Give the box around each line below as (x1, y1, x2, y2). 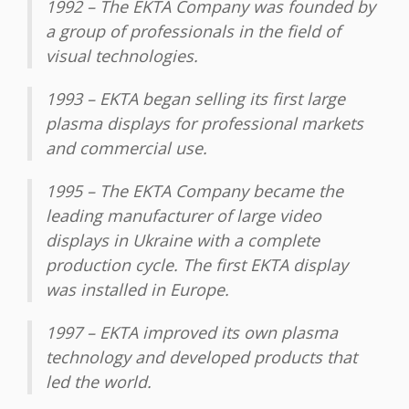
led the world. (46, 371, 152, 393)
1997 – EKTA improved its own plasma (46, 321, 338, 344)
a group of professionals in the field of (46, 20, 341, 43)
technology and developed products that (46, 346, 357, 369)
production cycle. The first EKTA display (46, 254, 348, 277)
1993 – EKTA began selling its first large (46, 88, 345, 110)
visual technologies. (46, 45, 198, 68)
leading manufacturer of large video (46, 204, 321, 227)
